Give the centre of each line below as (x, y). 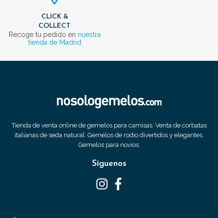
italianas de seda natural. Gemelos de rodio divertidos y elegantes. (109, 135)
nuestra (89, 34)
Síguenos (109, 163)
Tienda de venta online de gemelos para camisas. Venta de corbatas (109, 125)
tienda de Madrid (54, 42)
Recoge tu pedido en (43, 34)
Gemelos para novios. (109, 145)
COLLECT (54, 26)
